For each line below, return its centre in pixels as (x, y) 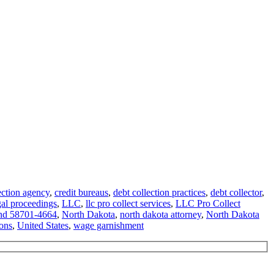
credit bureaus (81, 192)
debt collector (236, 192)
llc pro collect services (128, 203)
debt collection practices (159, 192)
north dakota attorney (161, 214)
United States (43, 225)
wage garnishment (109, 225)
